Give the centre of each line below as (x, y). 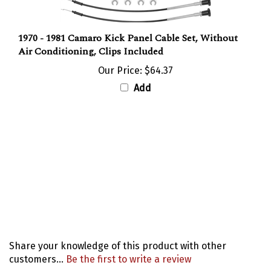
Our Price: (120, 57)
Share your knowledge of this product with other (118, 233)
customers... (38, 246)
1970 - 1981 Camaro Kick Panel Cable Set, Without (128, 25)
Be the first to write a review (129, 246)
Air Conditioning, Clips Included (91, 38)
